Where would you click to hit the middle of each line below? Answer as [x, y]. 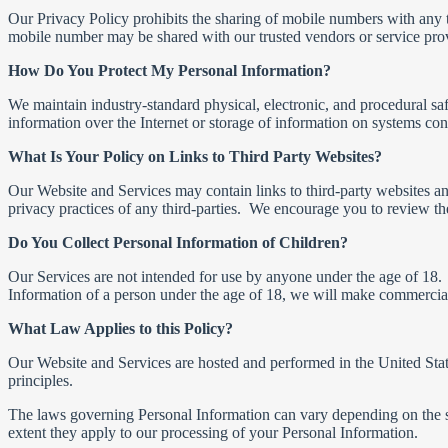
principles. [40, 380]
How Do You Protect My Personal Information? [169, 70]
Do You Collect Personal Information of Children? [178, 242]
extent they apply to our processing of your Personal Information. [217, 432]
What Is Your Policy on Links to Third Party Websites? [195, 156]
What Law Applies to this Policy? [120, 328]
